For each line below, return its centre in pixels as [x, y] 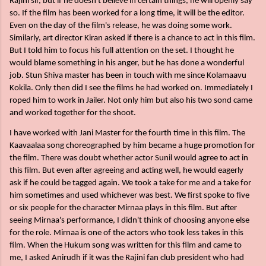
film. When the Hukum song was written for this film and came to [126, 246]
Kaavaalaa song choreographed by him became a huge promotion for [132, 146]
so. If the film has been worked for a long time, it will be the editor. [127, 13]
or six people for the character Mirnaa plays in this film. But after [123, 208]
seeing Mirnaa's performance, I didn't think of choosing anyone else [129, 221]
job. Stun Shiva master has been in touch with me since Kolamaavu [128, 75]
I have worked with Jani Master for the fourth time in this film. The [127, 134]
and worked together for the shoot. [73, 113]
